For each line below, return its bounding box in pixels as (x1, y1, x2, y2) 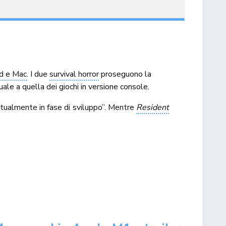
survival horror (49, 68, 99, 80)
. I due (27, 68, 50, 80)
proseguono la (99, 68, 152, 80)
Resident (136, 101, 169, 113)
